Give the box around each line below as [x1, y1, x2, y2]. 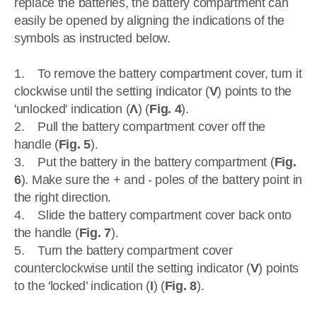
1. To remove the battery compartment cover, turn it [14, 67, 302, 81]
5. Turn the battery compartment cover [14, 243, 233, 258]
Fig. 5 [58, 137, 91, 151]
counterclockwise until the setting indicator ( [14, 261, 250, 275]
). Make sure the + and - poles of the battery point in [21, 173, 303, 187]
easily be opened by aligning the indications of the [14, 13, 285, 28]
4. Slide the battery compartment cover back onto [14, 208, 292, 222]
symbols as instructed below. [14, 31, 174, 45]
